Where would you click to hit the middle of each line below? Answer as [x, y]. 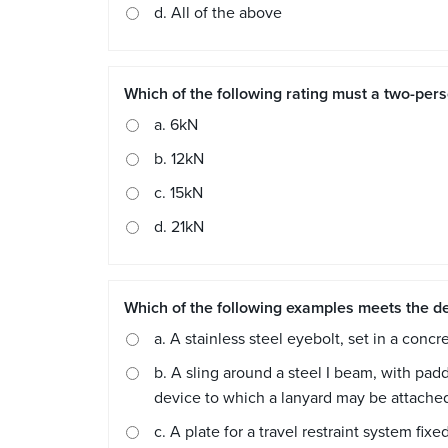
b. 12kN [179, 159]
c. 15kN [178, 193]
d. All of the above [218, 13]
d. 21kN [179, 227]
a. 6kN [176, 125]
